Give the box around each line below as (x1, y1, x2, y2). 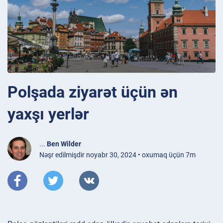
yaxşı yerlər (7, 104, 89, 123)
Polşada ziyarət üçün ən (7, 82, 178, 102)
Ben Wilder (47, 139, 81, 148)
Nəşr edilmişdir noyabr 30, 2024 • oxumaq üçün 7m (39, 150, 196, 159)
